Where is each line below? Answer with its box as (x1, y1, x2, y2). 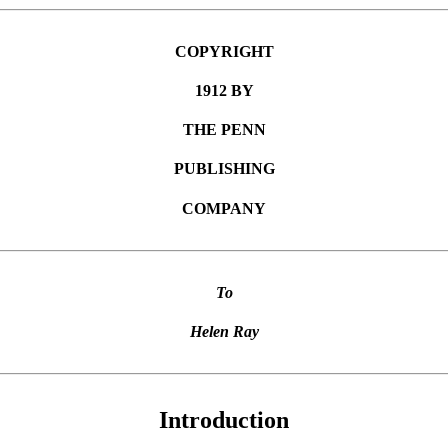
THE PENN (182, 121, 266, 139)
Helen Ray (189, 323, 259, 341)
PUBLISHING (173, 160, 275, 178)
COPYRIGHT (174, 42, 274, 60)
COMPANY (182, 199, 266, 217)
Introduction (159, 407, 289, 434)
